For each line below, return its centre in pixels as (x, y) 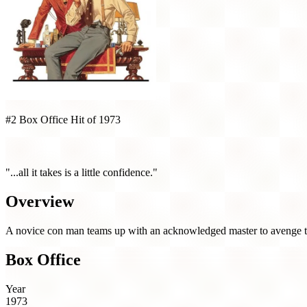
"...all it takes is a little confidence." (82, 173)
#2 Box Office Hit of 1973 (63, 120)
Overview (40, 202)
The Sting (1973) (52, 146)
